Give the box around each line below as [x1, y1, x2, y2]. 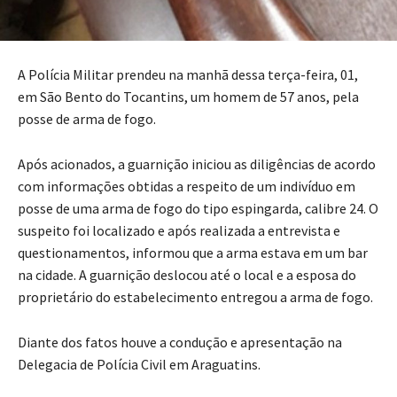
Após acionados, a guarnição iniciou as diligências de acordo [18, 154, 376, 173]
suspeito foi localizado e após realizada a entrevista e [18, 221, 340, 239]
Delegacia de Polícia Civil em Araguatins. [18, 354, 263, 373]
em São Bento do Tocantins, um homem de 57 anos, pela [18, 87, 359, 105]
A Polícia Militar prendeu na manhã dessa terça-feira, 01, [18, 65, 358, 83]
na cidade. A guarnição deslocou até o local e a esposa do [18, 265, 356, 284]
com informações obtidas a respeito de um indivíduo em [18, 176, 355, 195]
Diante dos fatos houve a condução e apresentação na [18, 332, 342, 351]
